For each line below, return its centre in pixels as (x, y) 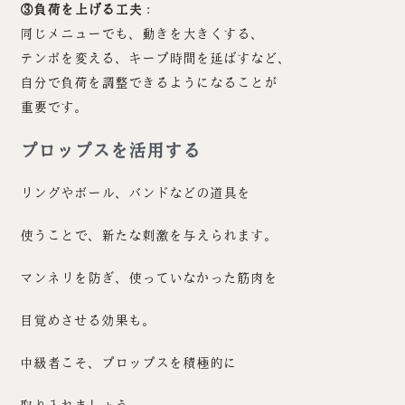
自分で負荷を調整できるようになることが (149, 83)
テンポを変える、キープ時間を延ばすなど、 (156, 59)
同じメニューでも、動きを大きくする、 (142, 34)
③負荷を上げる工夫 (81, 10)
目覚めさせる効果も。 (88, 321)
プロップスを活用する (111, 151)
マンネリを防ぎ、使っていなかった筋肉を (149, 278)
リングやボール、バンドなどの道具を (136, 193)
